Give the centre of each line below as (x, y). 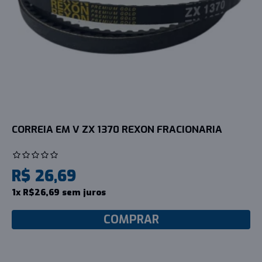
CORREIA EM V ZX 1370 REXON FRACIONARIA (117, 129)
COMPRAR (131, 219)
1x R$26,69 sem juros (59, 192)
